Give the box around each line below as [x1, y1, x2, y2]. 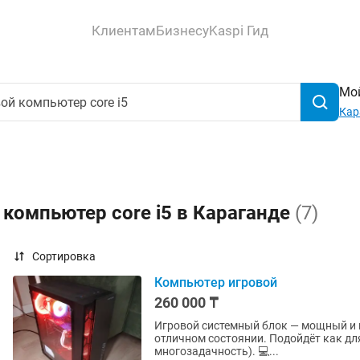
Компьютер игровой [154, 275, 277, 290]
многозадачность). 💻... [154, 345, 279, 358]
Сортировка [32, 250, 96, 263]
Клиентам [92, 22, 156, 39]
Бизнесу [156, 22, 209, 39]
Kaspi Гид [209, 22, 268, 39]
